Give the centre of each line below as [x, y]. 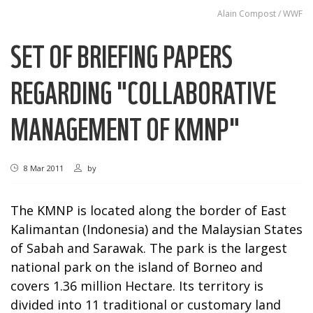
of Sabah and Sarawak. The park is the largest [149, 248]
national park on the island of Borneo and [137, 267]
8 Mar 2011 [43, 168]
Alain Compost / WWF [260, 13]
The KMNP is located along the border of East [148, 210]
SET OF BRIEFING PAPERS [122, 55]
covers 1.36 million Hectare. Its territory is [137, 285]
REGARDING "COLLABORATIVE [143, 92]
